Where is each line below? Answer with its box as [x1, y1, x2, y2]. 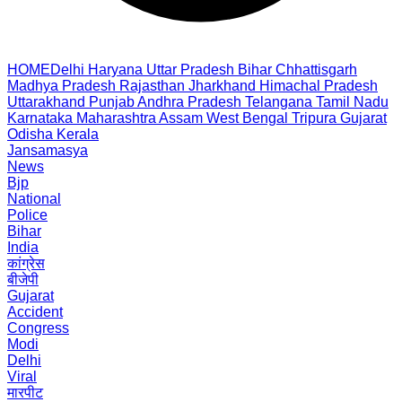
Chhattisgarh [275, 62, 357, 77]
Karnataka [7, 110, 73, 126]
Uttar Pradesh [146, 62, 234, 77]
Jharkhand [188, 78, 256, 93]
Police [7, 207, 48, 223]
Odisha [7, 127, 53, 142]
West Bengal [206, 110, 288, 126]
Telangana [245, 94, 312, 109]
